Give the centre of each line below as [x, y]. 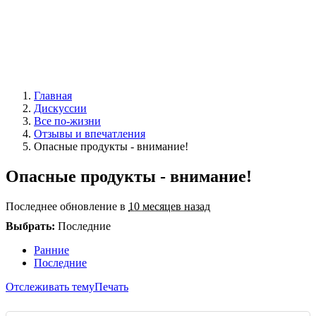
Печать [111, 287]
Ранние [51, 250]
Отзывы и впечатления [90, 134]
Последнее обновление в [67, 207]
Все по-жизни [67, 121]
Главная [53, 96]
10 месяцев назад [169, 207]
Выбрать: [32, 226]
